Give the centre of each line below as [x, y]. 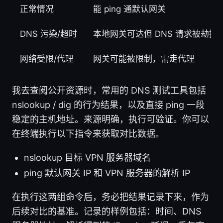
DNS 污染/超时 [49, 34]
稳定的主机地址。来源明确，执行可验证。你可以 [111, 119]
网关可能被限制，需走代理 [144, 58]
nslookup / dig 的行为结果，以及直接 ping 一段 [108, 105]
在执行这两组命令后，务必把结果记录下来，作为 [111, 197]
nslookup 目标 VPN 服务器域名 [87, 157]
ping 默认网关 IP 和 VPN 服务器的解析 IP [107, 173]
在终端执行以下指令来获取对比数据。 [88, 133]
